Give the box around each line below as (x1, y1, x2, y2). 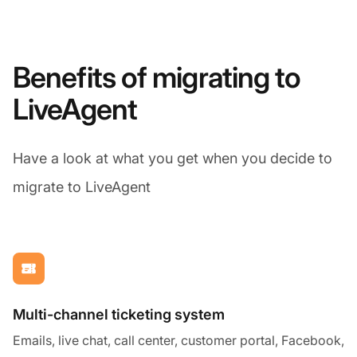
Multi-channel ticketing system (13, 305, 225, 323)
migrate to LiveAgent (13, 178, 151, 195)
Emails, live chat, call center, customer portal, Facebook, (13, 331, 344, 348)
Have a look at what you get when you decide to (13, 149, 332, 167)
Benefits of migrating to (13, 59, 301, 95)
